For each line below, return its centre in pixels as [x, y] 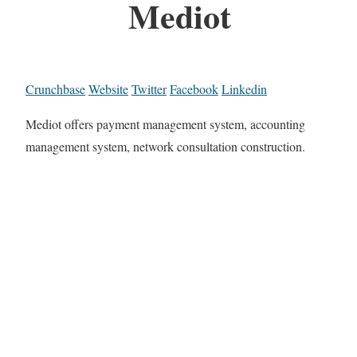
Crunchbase [55, 89]
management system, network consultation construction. [165, 147]
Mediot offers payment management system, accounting [165, 124]
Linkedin [244, 89]
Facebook [194, 89]
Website [108, 89]
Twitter [149, 89]
